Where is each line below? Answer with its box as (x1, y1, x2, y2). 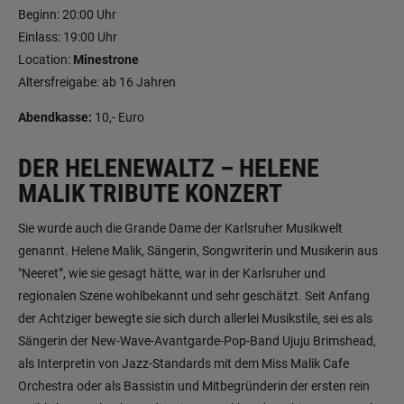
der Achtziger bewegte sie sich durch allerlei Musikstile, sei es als (18, 311, 372, 326)
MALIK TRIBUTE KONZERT (18, 178, 282, 208)
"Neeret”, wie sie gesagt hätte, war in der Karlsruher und (18, 266, 326, 281)
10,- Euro (92, 109, 144, 124)
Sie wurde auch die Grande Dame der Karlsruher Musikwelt (18, 221, 343, 236)
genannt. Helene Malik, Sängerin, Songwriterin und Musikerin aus (18, 243, 378, 259)
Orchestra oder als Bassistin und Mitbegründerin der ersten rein (18, 379, 370, 394)
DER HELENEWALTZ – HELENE (18, 152, 319, 183)
